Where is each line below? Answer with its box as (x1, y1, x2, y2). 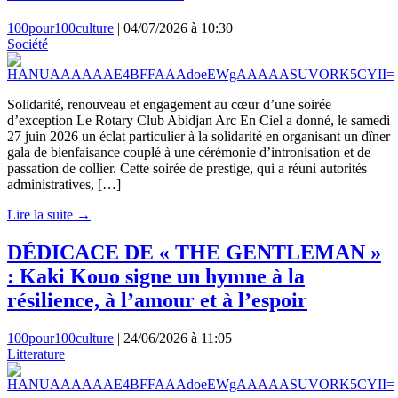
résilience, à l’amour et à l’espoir (7, 289, 307, 312)
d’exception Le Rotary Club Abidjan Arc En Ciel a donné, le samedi (7, 113, 390, 129)
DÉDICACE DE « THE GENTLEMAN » (7, 241, 381, 264)
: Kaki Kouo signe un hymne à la (7, 265, 305, 288)
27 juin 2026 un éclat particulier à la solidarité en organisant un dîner (7, 129, 390, 145)
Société (7, 36, 48, 52)
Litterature (7, 346, 65, 362)
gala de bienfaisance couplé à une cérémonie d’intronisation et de (7, 145, 370, 161)
